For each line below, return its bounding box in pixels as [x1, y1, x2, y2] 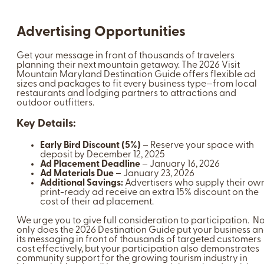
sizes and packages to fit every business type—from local [16, 79, 257, 89]
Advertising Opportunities [16, 25, 186, 39]
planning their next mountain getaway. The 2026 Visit [16, 60, 240, 70]
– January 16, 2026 [140, 160, 220, 170]
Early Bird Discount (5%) [40, 141, 141, 151]
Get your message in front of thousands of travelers [16, 51, 235, 61]
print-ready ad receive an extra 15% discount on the [40, 188, 259, 198]
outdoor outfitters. [16, 98, 94, 108]
